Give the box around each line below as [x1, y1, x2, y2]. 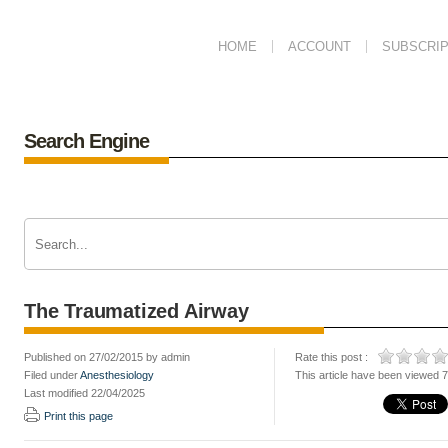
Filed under [24, 369, 80, 381]
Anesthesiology [80, 369, 154, 381]
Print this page [44, 410, 113, 422]
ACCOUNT [288, 39, 351, 54]
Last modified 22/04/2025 [24, 387, 145, 399]
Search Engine [24, 130, 149, 152]
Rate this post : [295, 351, 368, 363]
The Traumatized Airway [24, 300, 249, 322]
